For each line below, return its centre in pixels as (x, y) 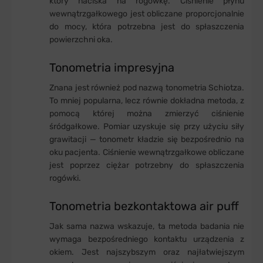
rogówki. (65, 178)
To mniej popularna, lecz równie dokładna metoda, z (147, 100)
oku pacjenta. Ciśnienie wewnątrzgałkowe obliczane (147, 152)
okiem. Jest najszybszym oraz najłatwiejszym (147, 252)
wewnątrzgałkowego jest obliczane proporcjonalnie (147, 14)
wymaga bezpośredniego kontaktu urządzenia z (147, 239)
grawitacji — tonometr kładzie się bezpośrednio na (147, 139)
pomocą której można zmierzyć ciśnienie (147, 113)
